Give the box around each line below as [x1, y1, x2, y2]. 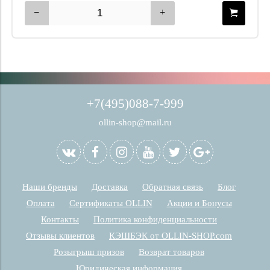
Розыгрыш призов [54, 247, 124, 257]
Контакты [41, 215, 79, 224]
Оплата [26, 198, 55, 208]
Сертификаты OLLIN [69, 198, 152, 208]
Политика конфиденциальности [93, 215, 217, 224]
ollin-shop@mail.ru [98, 118, 172, 127]
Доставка [92, 182, 128, 192]
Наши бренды [22, 182, 77, 192]
